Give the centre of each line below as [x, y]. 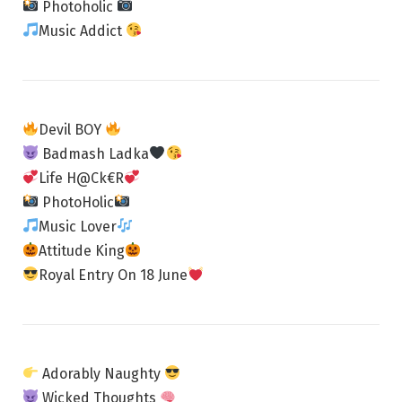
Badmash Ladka [94, 153]
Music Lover [78, 226]
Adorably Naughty [102, 373]
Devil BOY [72, 129]
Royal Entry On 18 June [114, 275]
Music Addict [83, 31]
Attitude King [82, 250]
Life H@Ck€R [82, 178]
